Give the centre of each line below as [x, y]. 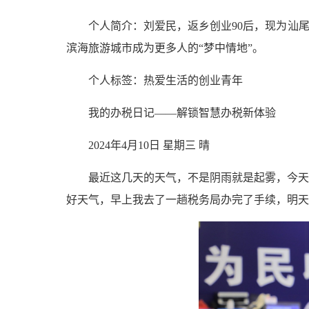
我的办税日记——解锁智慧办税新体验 [182, 113]
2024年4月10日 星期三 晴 [149, 146]
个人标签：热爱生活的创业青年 [166, 81]
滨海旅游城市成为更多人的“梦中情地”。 [165, 48]
